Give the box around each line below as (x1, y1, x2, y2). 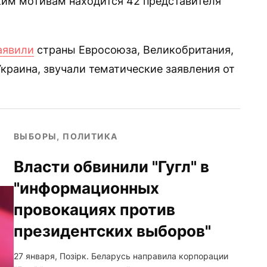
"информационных (14, 178, 159, 197)
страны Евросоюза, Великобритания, (34, 44, 234, 56)
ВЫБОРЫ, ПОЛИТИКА (14, 131, 118, 141)
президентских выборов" (14, 221, 211, 240)
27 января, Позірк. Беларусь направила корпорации (14, 250, 228, 261)
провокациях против (14, 200, 175, 219)
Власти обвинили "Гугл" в (14, 157, 209, 176)
